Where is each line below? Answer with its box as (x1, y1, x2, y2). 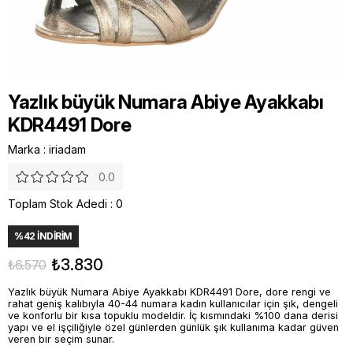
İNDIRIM (35, 230, 72, 242)
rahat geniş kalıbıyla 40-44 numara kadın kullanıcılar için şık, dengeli (8, 298, 338, 310)
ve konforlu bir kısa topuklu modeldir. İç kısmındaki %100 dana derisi (8, 310, 338, 321)
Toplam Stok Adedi (8, 197, 107, 210)
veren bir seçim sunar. (8, 333, 114, 345)
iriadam (49, 143, 86, 156)
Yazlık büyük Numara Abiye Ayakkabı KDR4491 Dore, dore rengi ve (8, 286, 331, 298)
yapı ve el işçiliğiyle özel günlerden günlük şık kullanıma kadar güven (8, 321, 339, 333)
